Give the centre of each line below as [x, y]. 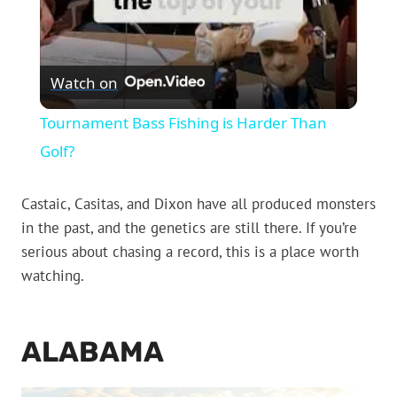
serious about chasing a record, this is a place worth [190, 252]
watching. [53, 276]
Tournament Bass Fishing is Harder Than [183, 123]
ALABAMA [93, 352]
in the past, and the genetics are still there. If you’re [189, 228]
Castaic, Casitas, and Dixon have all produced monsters [198, 204]
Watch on [84, 82]
